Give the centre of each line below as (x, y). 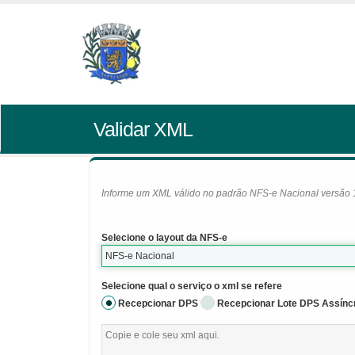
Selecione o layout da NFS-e (164, 238)
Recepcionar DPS (158, 303)
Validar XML (143, 129)
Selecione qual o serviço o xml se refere (192, 286)
